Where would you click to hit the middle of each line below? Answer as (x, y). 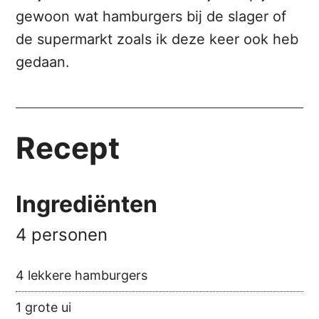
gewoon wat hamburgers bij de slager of (151, 17)
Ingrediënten (87, 204)
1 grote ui (44, 308)
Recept (68, 148)
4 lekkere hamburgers (82, 276)
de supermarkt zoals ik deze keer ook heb (157, 40)
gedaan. (43, 62)
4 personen (62, 235)
